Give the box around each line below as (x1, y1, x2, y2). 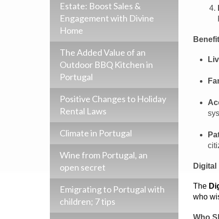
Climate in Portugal (60, 128, 132, 138)
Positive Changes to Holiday (60, 93, 166, 104)
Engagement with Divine (60, 13, 154, 23)
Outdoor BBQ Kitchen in (60, 59, 153, 70)
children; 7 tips (60, 196, 115, 207)
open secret (60, 162, 106, 173)
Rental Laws (60, 106, 107, 116)
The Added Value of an (60, 47, 146, 58)
